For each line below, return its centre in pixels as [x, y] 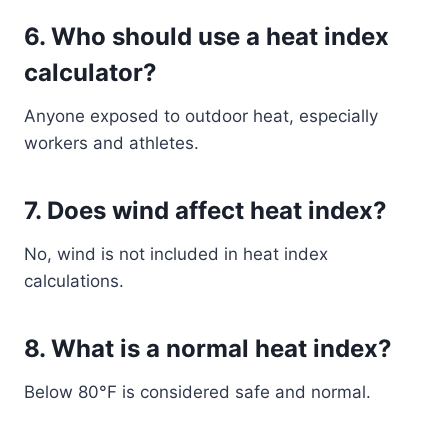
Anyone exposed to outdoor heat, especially [201, 116]
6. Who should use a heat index [206, 36]
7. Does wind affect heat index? [205, 210]
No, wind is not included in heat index [176, 254]
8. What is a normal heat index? [208, 348]
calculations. [74, 281]
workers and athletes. [111, 143]
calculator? [90, 72]
